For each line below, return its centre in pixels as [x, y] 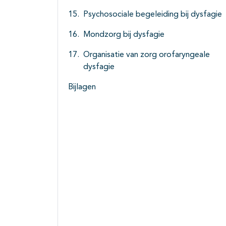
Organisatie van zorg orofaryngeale [147, 55]
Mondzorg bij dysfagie [124, 35]
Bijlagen [82, 88]
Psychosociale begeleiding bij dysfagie [153, 15]
